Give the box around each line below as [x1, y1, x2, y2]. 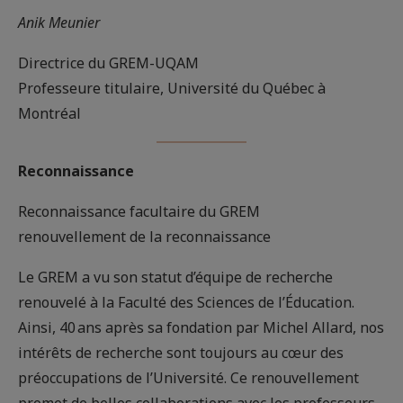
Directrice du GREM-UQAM [18, 52, 202, 73]
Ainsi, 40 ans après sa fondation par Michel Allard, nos [18, 317, 384, 337]
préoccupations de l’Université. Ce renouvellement [18, 367, 359, 388]
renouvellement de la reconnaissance [18, 226, 274, 246]
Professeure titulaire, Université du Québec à [18, 77, 326, 98]
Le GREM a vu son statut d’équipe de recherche [18, 266, 333, 287]
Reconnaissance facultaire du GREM [18, 201, 264, 221]
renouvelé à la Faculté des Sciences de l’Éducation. [18, 291, 354, 312]
